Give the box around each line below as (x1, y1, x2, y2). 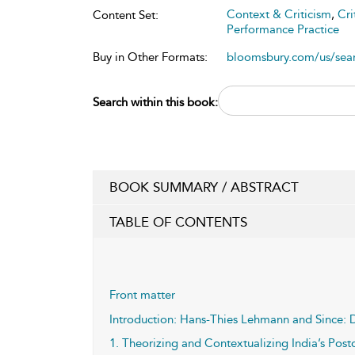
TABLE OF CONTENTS (109, 213, 247, 230)
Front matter (109, 287, 175, 302)
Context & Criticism (227, 6, 331, 21)
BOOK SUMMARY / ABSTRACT (109, 178, 299, 195)
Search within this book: (93, 94, 218, 109)
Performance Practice (227, 21, 339, 36)
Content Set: (93, 7, 158, 22)
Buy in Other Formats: (93, 49, 208, 64)
